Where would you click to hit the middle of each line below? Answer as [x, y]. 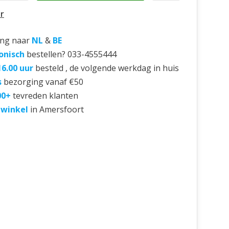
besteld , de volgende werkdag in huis [107, 68]
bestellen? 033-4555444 [72, 54]
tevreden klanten [45, 96]
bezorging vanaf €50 [43, 82]
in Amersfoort [57, 109]
